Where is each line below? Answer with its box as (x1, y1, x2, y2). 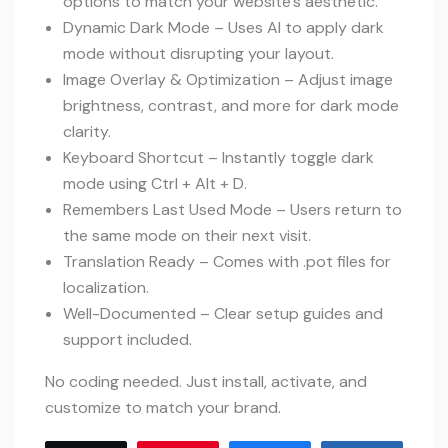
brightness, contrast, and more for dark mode (63, 95, 399, 116)
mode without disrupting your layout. (63, 43, 334, 64)
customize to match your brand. (45, 397, 281, 418)
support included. (63, 329, 192, 350)
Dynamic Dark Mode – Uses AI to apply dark (63, 17, 384, 38)
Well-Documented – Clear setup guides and (63, 303, 383, 324)
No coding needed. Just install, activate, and (45, 371, 367, 392)
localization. (63, 277, 149, 298)
